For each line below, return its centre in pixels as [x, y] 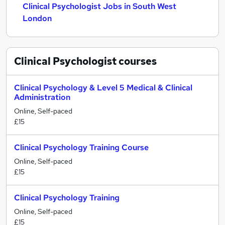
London [37, 18]
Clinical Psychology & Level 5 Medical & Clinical [103, 88]
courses [137, 61]
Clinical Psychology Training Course [81, 147]
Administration [42, 97]
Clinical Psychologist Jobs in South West [99, 6]
